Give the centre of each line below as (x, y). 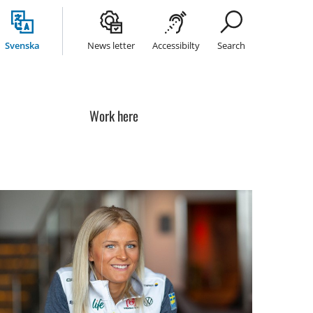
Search (231, 45)
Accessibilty (176, 45)
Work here (114, 115)
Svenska (22, 45)
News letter (111, 45)
